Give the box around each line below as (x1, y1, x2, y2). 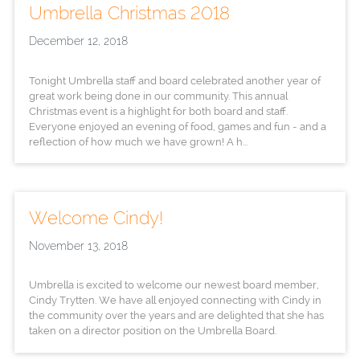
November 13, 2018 (28, 239, 128, 252)
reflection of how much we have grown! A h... (28, 134, 247, 148)
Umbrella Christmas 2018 (28, 2, 230, 24)
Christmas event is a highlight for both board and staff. (28, 104, 288, 117)
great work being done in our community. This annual (28, 88, 288, 102)
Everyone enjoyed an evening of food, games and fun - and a (28, 119, 326, 133)
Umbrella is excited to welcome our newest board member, (28, 278, 319, 292)
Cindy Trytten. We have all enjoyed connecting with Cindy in (28, 293, 321, 307)
